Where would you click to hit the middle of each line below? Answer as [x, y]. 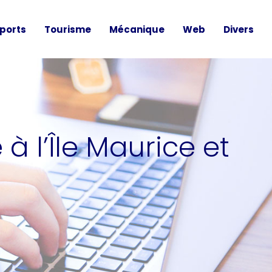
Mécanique [137, 29]
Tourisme [68, 29]
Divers [239, 29]
